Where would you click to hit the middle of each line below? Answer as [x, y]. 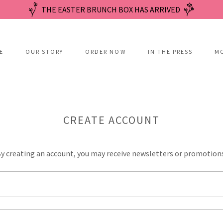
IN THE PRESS [170, 52]
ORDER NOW [106, 52]
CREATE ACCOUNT [111, 120]
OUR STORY [45, 52]
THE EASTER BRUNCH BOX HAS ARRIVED [111, 9]
